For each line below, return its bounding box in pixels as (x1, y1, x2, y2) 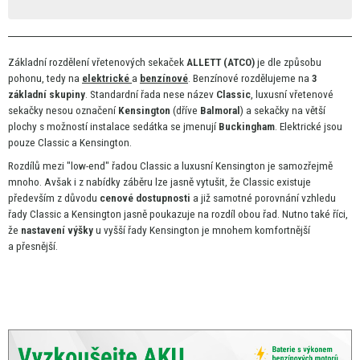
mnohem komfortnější (212, 223, 310, 237)
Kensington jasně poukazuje (72, 207, 198, 221)
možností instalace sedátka (47, 120, 170, 133)
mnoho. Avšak (8, 175, 74, 189)
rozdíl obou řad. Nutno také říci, (211, 207, 348, 221)
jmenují (183, 120, 219, 133)
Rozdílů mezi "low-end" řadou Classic (8, 159, 174, 173)
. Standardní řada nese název (85, 88, 216, 101)
